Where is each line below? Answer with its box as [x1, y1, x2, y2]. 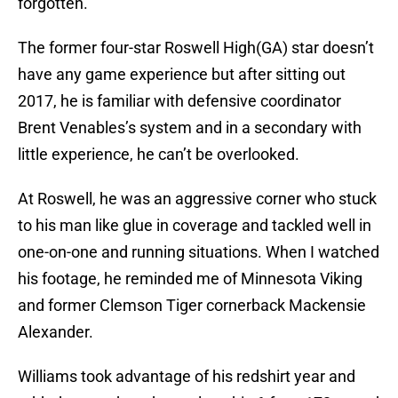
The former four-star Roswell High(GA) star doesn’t [18, 38, 374, 58]
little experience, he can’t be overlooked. [18, 145, 299, 164]
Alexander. [18, 322, 93, 342]
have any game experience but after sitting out [18, 65, 346, 84]
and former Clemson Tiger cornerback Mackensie [18, 296, 366, 315]
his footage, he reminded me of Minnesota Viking [18, 269, 362, 289]
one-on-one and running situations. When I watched [18, 243, 379, 262]
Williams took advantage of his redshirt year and [18, 367, 355, 386]
